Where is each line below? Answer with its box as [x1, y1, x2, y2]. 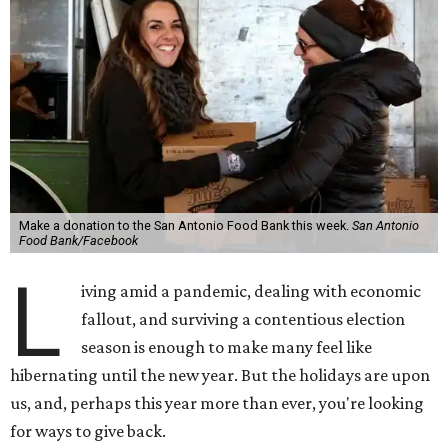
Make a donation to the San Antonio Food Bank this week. [18, 218, 352, 234]
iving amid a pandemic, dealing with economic [81, 281, 422, 302]
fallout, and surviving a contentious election [81, 309, 406, 330]
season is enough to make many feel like [81, 337, 373, 358]
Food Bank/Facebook [18, 233, 138, 249]
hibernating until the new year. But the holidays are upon [10, 365, 430, 386]
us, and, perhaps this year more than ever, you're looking [10, 393, 424, 414]
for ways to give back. [10, 421, 166, 442]
